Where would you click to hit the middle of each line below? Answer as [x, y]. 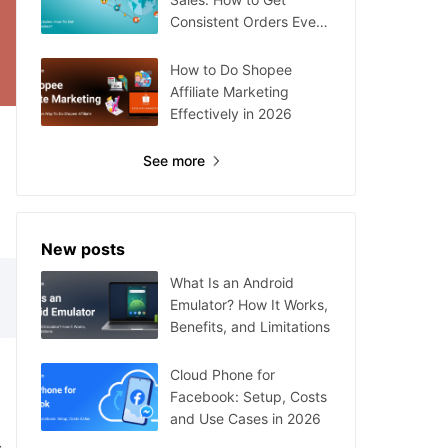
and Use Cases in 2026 [245, 418]
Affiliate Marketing [229, 91]
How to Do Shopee [231, 69]
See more [173, 160]
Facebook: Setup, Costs [248, 396]
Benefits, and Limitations [250, 326]
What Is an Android [232, 282]
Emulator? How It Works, [249, 304]
